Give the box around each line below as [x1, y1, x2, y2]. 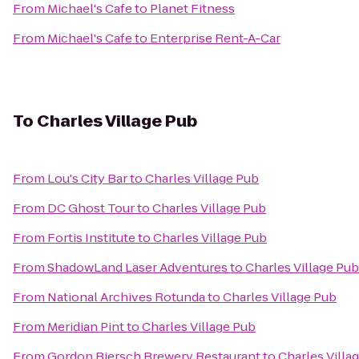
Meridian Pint [47, 318, 124, 335]
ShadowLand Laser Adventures [47, 259, 228, 276]
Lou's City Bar [47, 170, 127, 187]
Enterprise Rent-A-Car [150, 30, 280, 46]
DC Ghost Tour [47, 200, 135, 216]
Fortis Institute [47, 229, 135, 246]
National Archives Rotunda [47, 288, 205, 305]
